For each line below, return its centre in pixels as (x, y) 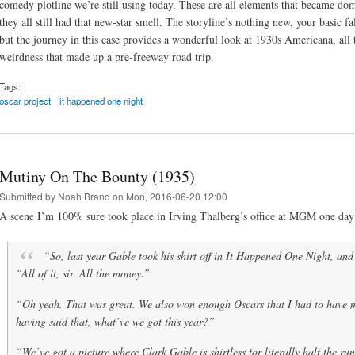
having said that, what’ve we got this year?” (115, 321)
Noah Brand (84, 196)
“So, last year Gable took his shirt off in (134, 255)
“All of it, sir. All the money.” (83, 273)
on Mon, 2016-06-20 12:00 (169, 196)
